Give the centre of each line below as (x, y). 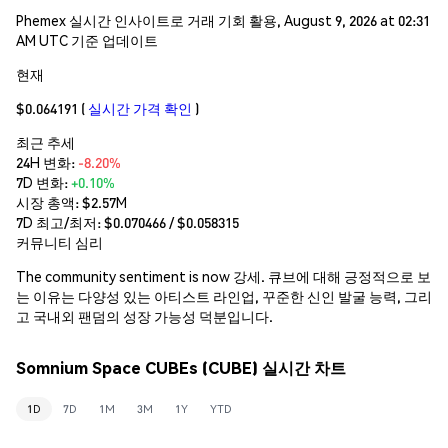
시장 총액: (49, 201)
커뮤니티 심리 (59, 241)
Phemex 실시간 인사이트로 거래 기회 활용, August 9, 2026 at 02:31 (223, 19)
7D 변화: (43, 181)
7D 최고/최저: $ (64, 221)
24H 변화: (47, 161)
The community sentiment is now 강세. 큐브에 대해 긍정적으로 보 (223, 275)
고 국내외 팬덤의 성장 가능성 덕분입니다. (144, 315)
